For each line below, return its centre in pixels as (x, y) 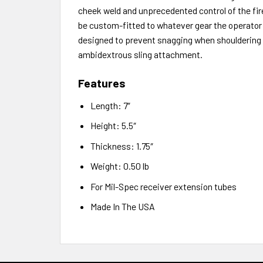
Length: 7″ (110, 105)
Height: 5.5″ (113, 126)
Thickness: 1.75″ (122, 146)
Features (102, 82)
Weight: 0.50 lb (119, 166)
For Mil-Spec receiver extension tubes (163, 186)
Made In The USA (122, 207)
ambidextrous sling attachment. (140, 55)
